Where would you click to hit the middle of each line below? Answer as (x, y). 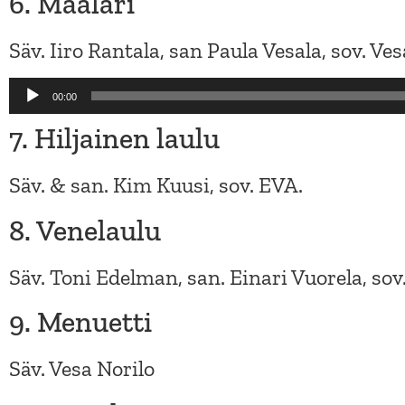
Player (37, 122)
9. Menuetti (80, 322)
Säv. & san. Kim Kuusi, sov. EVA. (156, 185)
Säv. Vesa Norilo (82, 369)
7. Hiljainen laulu (114, 139)
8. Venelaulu (85, 230)
